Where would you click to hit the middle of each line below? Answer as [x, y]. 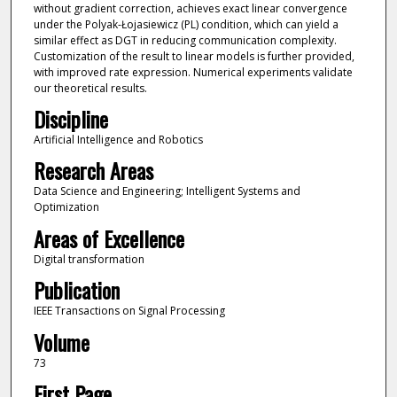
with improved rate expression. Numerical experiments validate [193, 72]
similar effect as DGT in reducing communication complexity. [185, 40]
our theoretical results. [90, 88]
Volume [61, 342]
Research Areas [93, 171]
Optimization [66, 207]
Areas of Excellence [109, 238]
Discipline [70, 118]
